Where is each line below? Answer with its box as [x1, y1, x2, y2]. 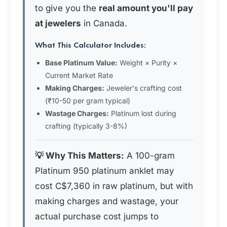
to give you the [35, 3, 99, 13]
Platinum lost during [109, 109, 176, 118]
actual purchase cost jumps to [35, 211, 159, 221]
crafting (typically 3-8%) [45, 122, 127, 130]
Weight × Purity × [118, 58, 177, 67]
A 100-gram [124, 150, 175, 161]
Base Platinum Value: [45, 58, 118, 67]
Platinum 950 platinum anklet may [35, 166, 174, 176]
